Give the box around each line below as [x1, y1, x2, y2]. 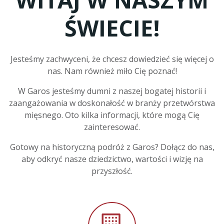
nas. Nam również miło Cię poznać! [47, 65, 177, 76]
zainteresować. [84, 121, 140, 132]
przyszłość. [91, 165, 132, 176]
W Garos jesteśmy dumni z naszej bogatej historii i [18, 85, 206, 96]
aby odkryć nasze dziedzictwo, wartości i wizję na [21, 153, 203, 164]
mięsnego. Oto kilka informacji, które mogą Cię [24, 109, 199, 120]
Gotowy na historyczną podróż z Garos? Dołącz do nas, [9, 141, 214, 152]
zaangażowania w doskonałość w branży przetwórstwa [9, 97, 215, 108]
